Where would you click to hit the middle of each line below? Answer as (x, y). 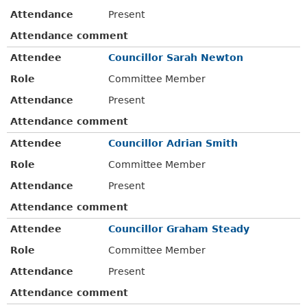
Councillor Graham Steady (179, 229)
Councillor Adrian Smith (173, 143)
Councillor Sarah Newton (176, 57)
